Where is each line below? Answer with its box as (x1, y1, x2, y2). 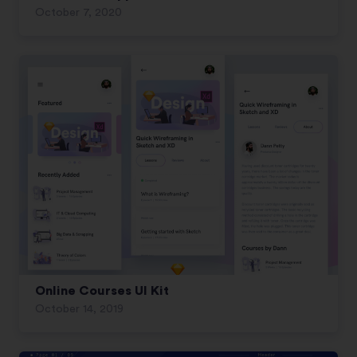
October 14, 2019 (35, 303, 124, 315)
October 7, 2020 (35, 6, 122, 18)
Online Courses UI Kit (35, 284, 169, 297)
